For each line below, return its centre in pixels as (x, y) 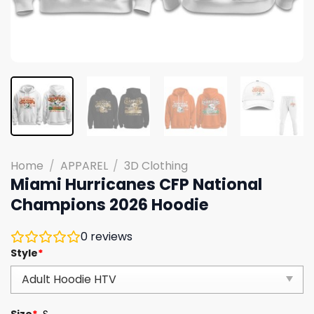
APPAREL (84, 165)
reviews (110, 236)
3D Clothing (156, 165)
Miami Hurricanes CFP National (136, 184)
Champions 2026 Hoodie (110, 204)
